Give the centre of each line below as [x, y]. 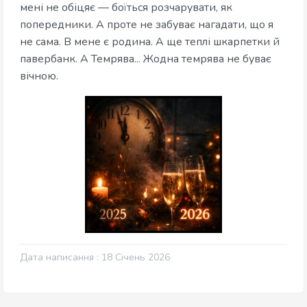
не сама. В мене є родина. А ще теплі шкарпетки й [150, 42]
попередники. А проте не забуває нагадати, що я [147, 25]
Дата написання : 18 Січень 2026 [95, 258]
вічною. [39, 76]
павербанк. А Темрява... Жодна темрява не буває [146, 59]
